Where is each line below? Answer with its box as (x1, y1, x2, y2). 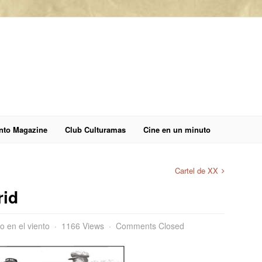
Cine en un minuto (143, 124, 211, 135)
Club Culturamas (65, 124, 126, 135)
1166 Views (61, 220, 104, 232)
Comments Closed (116, 220, 184, 232)
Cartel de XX (175, 165, 218, 176)
